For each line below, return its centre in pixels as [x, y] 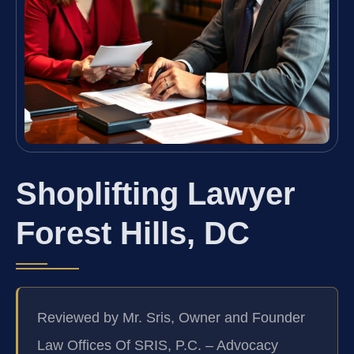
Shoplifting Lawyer [156, 193]
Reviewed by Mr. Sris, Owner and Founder [171, 318]
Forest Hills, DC [133, 233]
